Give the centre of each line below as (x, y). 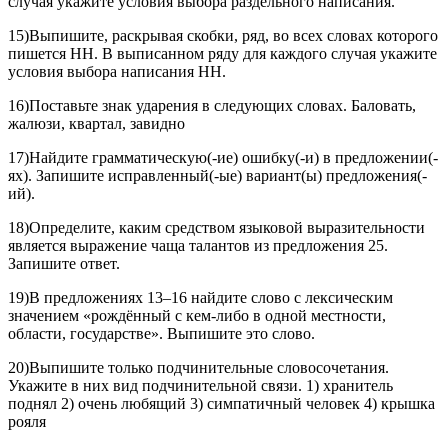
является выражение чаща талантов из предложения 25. (198, 246)
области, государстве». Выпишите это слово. (161, 334)
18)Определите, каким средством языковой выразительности (216, 228)
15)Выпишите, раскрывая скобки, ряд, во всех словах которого (223, 36)
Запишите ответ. (64, 264)
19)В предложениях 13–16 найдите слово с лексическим (200, 298)
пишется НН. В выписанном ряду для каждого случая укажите (222, 54)
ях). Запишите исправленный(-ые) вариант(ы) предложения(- (217, 176)
